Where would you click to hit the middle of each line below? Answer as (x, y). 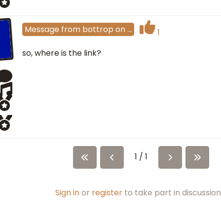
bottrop (98, 29)
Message (42, 29)
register (107, 193)
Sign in (67, 193)
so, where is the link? (62, 53)
